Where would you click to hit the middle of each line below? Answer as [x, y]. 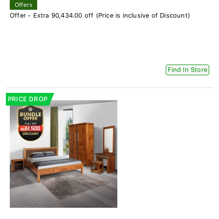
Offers [24, 5]
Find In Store [187, 69]
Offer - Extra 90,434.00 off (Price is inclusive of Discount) [100, 15]
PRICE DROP [28, 99]
